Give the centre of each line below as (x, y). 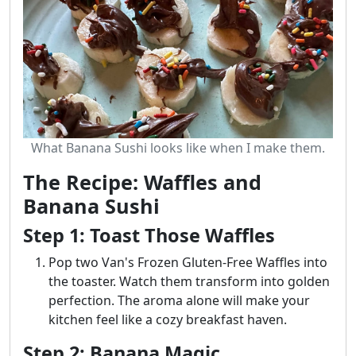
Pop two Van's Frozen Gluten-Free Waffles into (188, 262)
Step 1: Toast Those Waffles (149, 235)
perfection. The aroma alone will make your (179, 300)
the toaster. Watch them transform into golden (189, 281)
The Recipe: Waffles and (142, 182)
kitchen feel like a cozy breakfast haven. (168, 319)
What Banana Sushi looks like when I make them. (178, 147)
